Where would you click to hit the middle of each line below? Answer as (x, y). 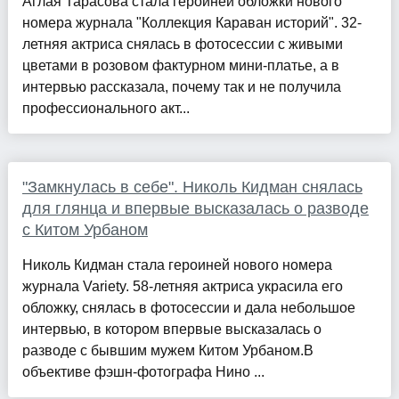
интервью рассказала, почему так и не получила (181, 87)
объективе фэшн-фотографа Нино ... (143, 372)
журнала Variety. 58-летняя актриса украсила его (182, 287)
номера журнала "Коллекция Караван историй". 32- (191, 23)
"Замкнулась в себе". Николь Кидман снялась (192, 187)
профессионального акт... (106, 109)
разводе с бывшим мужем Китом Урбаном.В (167, 351)
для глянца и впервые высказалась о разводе (195, 209)
